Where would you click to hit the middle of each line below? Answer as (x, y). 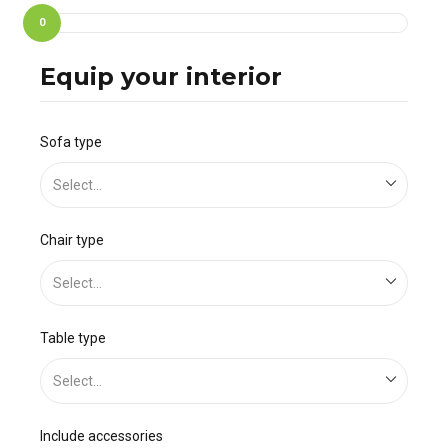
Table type (73, 337)
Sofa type (71, 141)
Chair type (72, 239)
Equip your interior (161, 76)
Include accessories (101, 435)
